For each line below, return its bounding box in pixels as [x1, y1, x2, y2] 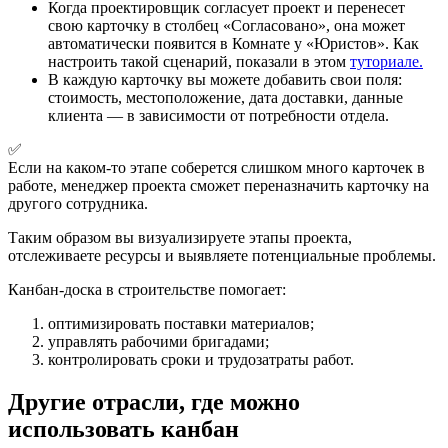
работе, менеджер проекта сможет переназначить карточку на [8, 177, 429, 195]
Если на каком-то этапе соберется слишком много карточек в [8, 159, 425, 177]
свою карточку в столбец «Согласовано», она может [48, 17, 405, 35]
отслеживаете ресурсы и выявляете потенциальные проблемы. [8, 247, 436, 265]
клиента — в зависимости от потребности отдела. [48, 107, 389, 125]
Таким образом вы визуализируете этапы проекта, [8, 229, 352, 247]
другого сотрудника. [8, 195, 148, 213]
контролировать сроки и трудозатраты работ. [48, 351, 354, 369]
